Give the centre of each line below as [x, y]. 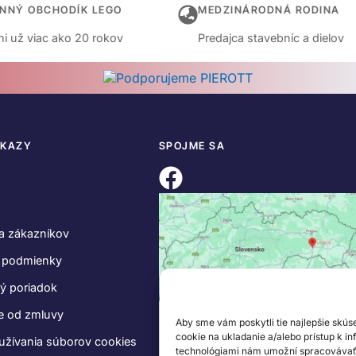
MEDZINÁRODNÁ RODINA [269, 10]
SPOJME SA [192, 145]
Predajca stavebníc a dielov [271, 37]
